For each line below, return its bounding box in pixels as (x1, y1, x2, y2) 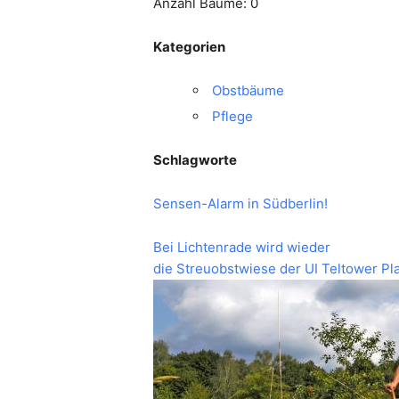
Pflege (212, 108, 254, 126)
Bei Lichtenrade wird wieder (153, 239, 331, 256)
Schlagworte (153, 151, 238, 169)
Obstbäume (212, 82, 285, 100)
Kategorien (153, 38, 226, 56)
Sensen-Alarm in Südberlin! (153, 195, 329, 213)
